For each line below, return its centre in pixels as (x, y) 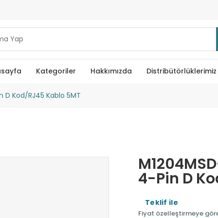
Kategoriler (56, 71)
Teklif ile (162, 202)
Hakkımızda (111, 71)
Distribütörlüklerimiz (181, 71)
